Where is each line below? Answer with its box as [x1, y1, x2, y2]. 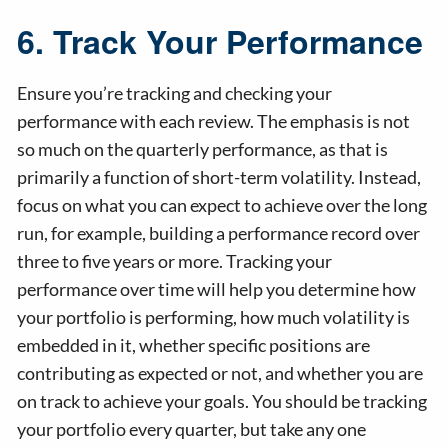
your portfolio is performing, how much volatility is [17, 306, 411, 329]
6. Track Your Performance [17, 18, 424, 65]
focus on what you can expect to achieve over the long [17, 194, 428, 217]
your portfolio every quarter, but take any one [17, 418, 367, 441]
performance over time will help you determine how [17, 278, 417, 301]
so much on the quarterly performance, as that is [17, 138, 389, 161]
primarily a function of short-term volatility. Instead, [17, 166, 422, 189]
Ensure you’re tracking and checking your [17, 82, 333, 105]
